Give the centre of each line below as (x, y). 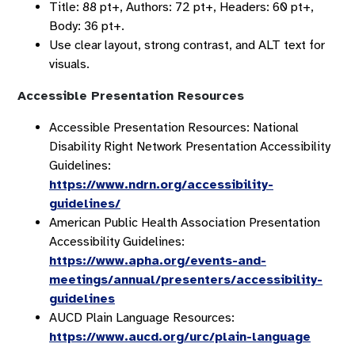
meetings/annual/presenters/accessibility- (186, 280)
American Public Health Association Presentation (185, 223)
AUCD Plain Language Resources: (142, 318)
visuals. (69, 64)
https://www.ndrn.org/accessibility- (161, 185)
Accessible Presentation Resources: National (174, 128)
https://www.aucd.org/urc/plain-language (180, 337)
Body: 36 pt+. (87, 26)
